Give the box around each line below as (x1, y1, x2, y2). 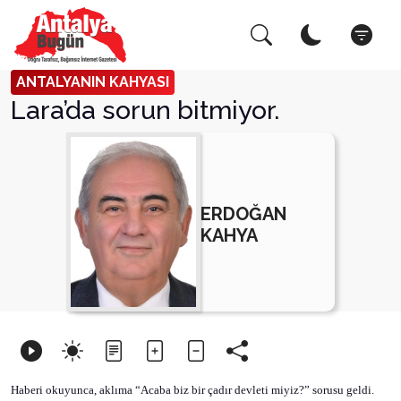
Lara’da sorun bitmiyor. (11, 95, 279, 125)
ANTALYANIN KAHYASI (16, 73, 169, 90)
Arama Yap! (22, 27, 135, 51)
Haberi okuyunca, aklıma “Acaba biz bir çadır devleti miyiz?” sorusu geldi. (11, 383, 374, 397)
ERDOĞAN (200, 202, 286, 225)
